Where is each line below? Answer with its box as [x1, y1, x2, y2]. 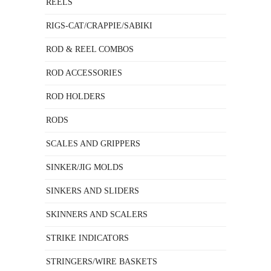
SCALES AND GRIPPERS [46, 139, 140, 148]
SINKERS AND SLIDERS [46, 186, 139, 195]
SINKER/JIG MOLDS [46, 163, 123, 172]
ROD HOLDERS [46, 92, 105, 101]
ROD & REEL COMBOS [46, 45, 134, 54]
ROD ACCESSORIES [46, 68, 122, 77]
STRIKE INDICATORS [46, 233, 129, 243]
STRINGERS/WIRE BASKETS [46, 257, 157, 266]
